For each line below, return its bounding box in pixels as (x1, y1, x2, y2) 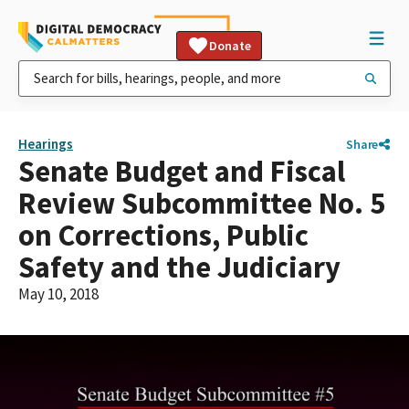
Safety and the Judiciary (18, 248, 341, 286)
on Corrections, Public (18, 216, 309, 254)
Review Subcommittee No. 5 (18, 184, 385, 222)
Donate (209, 37, 251, 54)
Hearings (18, 135, 73, 152)
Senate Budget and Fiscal (18, 152, 345, 190)
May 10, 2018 (18, 284, 99, 304)
